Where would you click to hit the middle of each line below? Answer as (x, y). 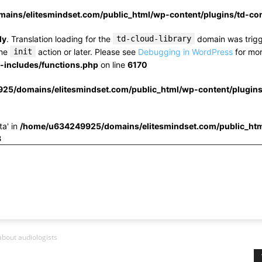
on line (113, 65)
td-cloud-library (154, 39)
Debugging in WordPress (185, 52)
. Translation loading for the (60, 39)
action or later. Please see (87, 52)
